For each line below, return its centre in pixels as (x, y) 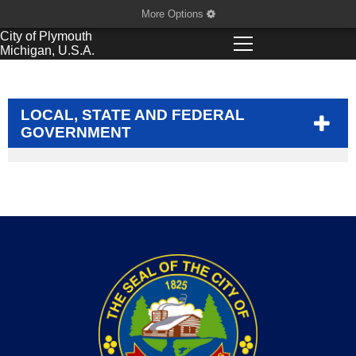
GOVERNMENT (76, 132)
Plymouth (66, 36)
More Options (174, 14)
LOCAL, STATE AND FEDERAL (133, 115)
